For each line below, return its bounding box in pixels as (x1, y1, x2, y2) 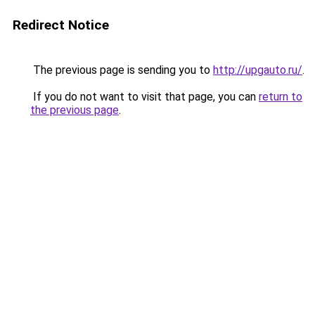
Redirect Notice (13, 17, 109, 33)
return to (259, 90, 302, 103)
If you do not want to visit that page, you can (30, 90, 259, 103)
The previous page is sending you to (30, 63, 213, 77)
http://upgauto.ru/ (213, 63, 302, 77)
